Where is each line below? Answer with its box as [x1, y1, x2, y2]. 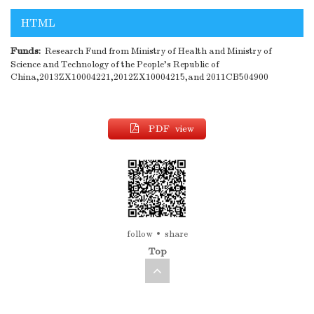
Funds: [11, 45, 41, 57]
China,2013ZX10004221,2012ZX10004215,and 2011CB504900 [11, 71, 268, 83]
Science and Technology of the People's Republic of [11, 59, 219, 71]
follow [126, 228, 152, 240]
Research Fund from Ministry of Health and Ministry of [41, 46, 272, 57]
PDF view [149, 123, 194, 135]
